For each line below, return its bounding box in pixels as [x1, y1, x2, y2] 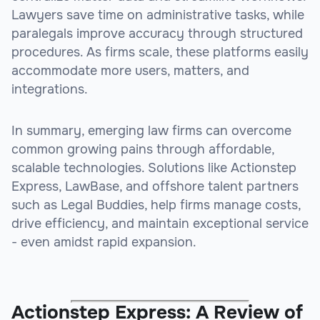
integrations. [11, 81, 88, 98]
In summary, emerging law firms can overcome [11, 123, 291, 139]
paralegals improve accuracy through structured [11, 26, 303, 42]
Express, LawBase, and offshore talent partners [11, 179, 299, 195]
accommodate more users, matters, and [11, 63, 249, 79]
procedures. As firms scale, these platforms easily [11, 44, 309, 61]
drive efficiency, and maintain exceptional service [11, 216, 309, 232]
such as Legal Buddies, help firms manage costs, [11, 197, 301, 214]
